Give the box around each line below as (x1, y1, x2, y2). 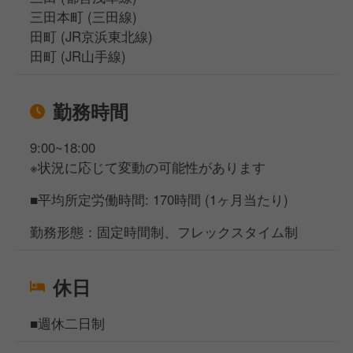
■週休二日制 (30, 314, 106, 333)
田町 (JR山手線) (30, 46, 127, 66)
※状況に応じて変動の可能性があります (30, 158, 266, 177)
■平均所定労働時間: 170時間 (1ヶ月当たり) (30, 190, 289, 210)
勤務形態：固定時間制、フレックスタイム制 (30, 222, 299, 242)
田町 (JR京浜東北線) (30, 27, 154, 46)
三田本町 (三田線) (30, 7, 138, 27)
